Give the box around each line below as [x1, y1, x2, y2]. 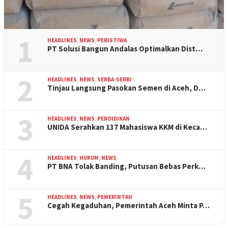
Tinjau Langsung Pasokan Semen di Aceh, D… [47, 82, 206, 93]
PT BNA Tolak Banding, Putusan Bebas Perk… [47, 161, 206, 171]
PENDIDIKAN [97, 115, 130, 122]
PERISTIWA [97, 36, 127, 44]
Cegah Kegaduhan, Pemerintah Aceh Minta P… [47, 200, 210, 210]
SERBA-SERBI [97, 75, 132, 83]
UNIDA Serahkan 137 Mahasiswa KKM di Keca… [47, 122, 207, 132]
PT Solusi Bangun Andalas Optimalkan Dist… [47, 43, 203, 53]
